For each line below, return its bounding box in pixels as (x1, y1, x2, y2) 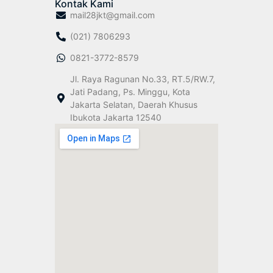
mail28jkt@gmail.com (70, 10, 155, 21)
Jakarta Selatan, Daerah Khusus (70, 99, 197, 110)
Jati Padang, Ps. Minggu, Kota (70, 87, 190, 97)
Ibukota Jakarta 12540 (70, 112, 161, 123)
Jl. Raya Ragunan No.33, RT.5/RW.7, (70, 74, 215, 85)
